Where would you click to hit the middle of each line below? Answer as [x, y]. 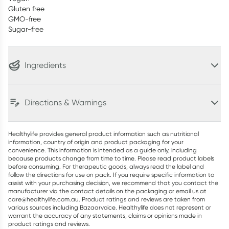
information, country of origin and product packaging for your [96, 142]
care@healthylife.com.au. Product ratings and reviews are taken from [107, 199]
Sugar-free [26, 29]
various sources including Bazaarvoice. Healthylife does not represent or [110, 207]
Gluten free [26, 9]
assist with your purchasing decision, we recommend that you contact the [113, 183]
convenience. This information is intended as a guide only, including [102, 150]
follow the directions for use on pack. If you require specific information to [111, 175]
